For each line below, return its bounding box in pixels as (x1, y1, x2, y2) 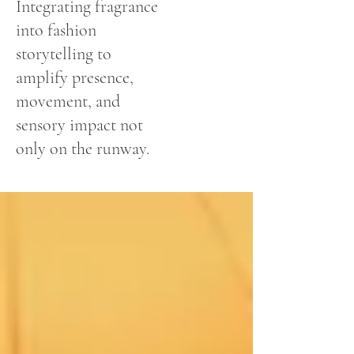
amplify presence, (16, 67, 134, 88)
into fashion (16, 20, 96, 41)
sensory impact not (16, 115, 143, 136)
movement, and (16, 91, 120, 112)
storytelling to (16, 43, 111, 65)
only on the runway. (16, 138, 149, 160)
